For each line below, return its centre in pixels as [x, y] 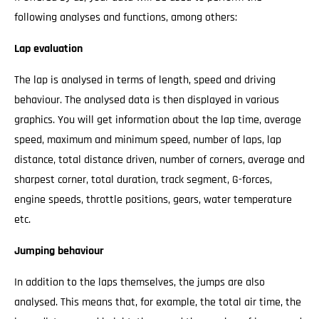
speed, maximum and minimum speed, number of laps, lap [148, 140]
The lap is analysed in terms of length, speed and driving [145, 80]
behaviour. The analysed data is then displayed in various [147, 100]
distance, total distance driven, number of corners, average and [159, 160]
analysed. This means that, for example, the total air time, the [158, 302]
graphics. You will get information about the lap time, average [158, 120]
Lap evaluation [48, 49]
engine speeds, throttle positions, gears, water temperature [153, 200]
